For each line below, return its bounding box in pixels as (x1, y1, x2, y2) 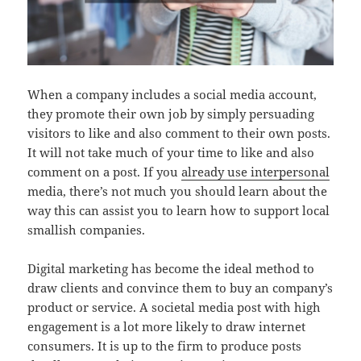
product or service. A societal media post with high (27, 299, 322, 316)
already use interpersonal (181, 164, 330, 180)
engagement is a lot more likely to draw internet (27, 318, 306, 335)
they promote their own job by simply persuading (27, 106, 315, 122)
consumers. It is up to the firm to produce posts (27, 338, 302, 355)
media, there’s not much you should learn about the (27, 183, 328, 200)
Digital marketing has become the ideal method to (27, 260, 315, 277)
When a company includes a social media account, (27, 86, 317, 103)
